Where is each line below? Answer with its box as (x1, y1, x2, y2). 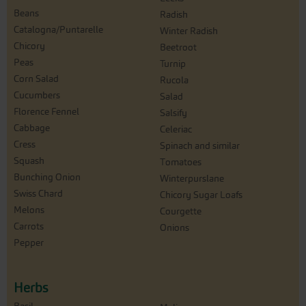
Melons (14, 204, 44, 216)
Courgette (160, 206, 201, 217)
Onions (160, 222, 189, 234)
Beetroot (160, 42, 197, 53)
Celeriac (160, 124, 192, 135)
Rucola (160, 74, 189, 86)
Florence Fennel (14, 106, 79, 117)
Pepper (14, 237, 44, 249)
